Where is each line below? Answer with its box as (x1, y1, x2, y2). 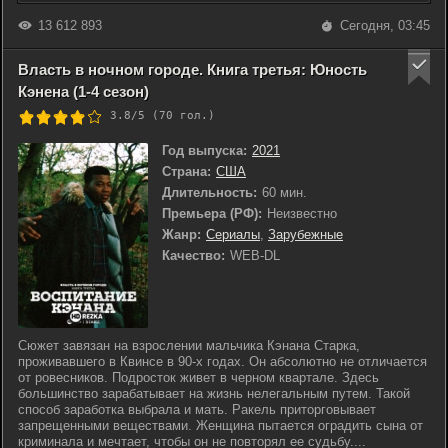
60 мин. (262, 185, 307, 200)
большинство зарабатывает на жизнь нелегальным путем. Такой (18, 386, 410, 401)
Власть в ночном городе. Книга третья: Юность (18, 61, 367, 78)
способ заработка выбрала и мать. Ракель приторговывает (18, 402, 376, 417)
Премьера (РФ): (162, 206, 262, 221)
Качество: (162, 248, 225, 263)
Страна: (162, 164, 211, 179)
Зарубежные (268, 227, 343, 242)
